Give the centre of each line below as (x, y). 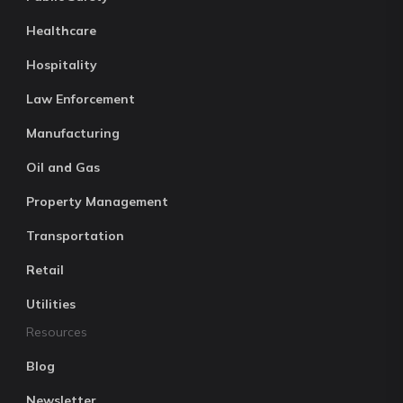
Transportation (75, 236)
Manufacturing (73, 133)
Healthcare (61, 31)
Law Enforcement (81, 99)
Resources (57, 332)
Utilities (51, 304)
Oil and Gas (63, 167)
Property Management (97, 201)
